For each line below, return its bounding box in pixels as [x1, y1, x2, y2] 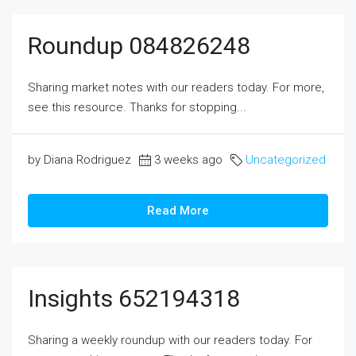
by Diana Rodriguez [28, 153, 131, 167]
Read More [147, 203, 209, 218]
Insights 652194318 [28, 284, 240, 312]
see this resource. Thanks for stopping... [28, 100, 246, 114]
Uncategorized [246, 153, 326, 167]
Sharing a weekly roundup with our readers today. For [28, 333, 312, 347]
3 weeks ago [154, 153, 222, 167]
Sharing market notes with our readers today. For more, [28, 80, 324, 95]
